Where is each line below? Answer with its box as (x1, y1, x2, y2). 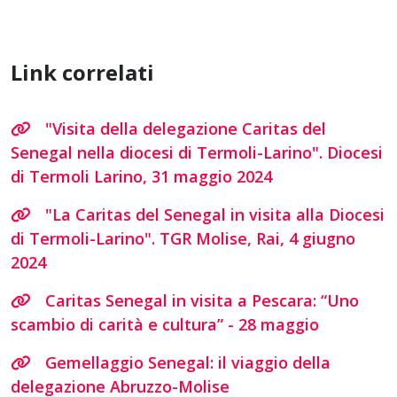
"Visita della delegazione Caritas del (45, 117, 326, 139)
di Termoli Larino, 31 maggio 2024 (11, 165, 272, 187)
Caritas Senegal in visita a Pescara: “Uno (45, 289, 359, 311)
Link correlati (11, 57, 154, 87)
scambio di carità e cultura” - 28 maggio (11, 313, 319, 335)
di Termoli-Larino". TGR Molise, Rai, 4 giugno (11, 227, 355, 249)
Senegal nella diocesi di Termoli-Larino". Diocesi (11, 141, 383, 163)
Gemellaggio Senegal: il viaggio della (45, 351, 331, 373)
